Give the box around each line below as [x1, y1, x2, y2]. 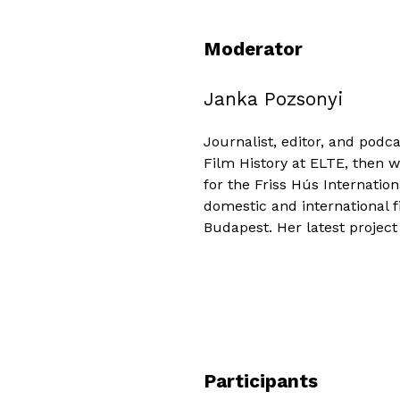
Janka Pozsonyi [204, 88, 343, 111]
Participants [204, 370, 318, 392]
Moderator [204, 38, 303, 61]
